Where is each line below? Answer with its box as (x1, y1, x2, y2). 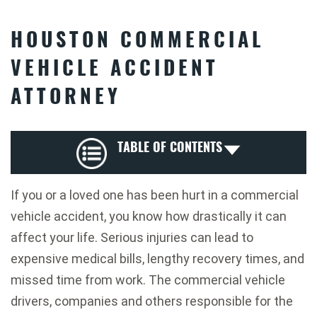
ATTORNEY (11, 81, 121, 110)
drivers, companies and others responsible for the (11, 293, 293, 309)
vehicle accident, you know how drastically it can (11, 208, 287, 224)
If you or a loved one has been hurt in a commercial (11, 187, 299, 202)
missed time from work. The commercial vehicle (11, 272, 285, 287)
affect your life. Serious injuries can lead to (11, 229, 253, 245)
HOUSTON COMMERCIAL (11, 24, 264, 54)
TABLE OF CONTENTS (117, 137, 222, 156)
